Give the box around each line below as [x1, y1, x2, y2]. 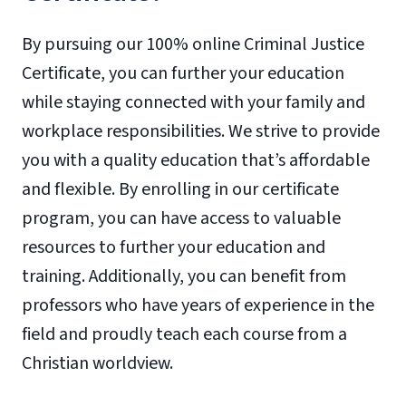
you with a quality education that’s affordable [22, 147, 370, 173]
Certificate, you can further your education [22, 60, 344, 86]
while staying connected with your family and [22, 89, 365, 115]
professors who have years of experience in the [22, 292, 374, 318]
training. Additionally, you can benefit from [22, 263, 346, 289]
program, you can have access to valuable [22, 205, 341, 231]
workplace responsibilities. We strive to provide [22, 118, 380, 144]
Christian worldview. [22, 350, 173, 376]
